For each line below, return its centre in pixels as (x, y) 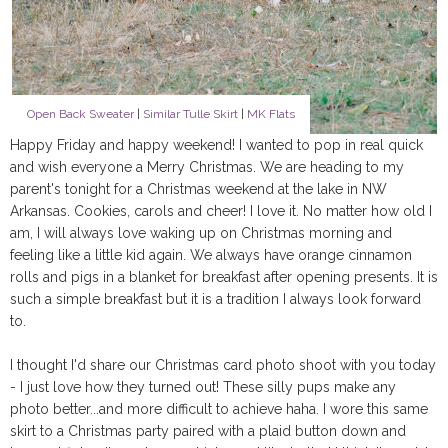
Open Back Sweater (80, 113)
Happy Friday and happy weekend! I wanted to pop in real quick (216, 144)
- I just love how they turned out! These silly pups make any (203, 386)
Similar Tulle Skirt (190, 113)
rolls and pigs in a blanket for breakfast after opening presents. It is (224, 276)
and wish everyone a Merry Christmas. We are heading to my (207, 166)
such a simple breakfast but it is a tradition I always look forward (215, 298)
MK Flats (270, 113)
